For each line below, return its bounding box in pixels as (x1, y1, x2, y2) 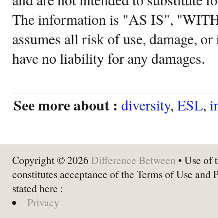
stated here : (12, 181, 63, 195)
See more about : (14, 94, 118, 115)
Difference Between (91, 152, 176, 167)
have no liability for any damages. (12, 48, 205, 68)
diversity (121, 94, 170, 114)
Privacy (27, 195, 59, 209)
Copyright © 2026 (12, 152, 91, 167)
